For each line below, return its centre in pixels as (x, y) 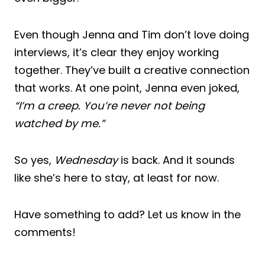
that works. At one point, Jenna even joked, (127, 88)
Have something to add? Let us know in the (127, 214)
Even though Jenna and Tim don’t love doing (132, 34)
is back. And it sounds (176, 160)
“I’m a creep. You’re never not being (109, 105)
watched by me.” (59, 123)
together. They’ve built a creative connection (132, 70)
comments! (45, 232)
